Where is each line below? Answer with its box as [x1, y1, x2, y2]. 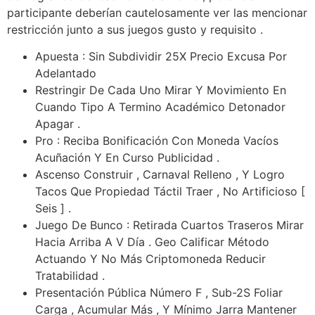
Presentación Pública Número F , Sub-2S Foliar [35, 285, 283, 300]
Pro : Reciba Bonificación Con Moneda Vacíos [35, 134, 278, 148]
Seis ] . [35, 201, 71, 216]
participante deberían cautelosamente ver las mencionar [7, 5, 307, 20]
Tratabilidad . [35, 269, 105, 283]
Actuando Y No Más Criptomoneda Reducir [35, 252, 266, 266]
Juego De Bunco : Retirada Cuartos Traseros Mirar [35, 218, 304, 233]
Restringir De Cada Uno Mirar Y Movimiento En [35, 83, 286, 98]
